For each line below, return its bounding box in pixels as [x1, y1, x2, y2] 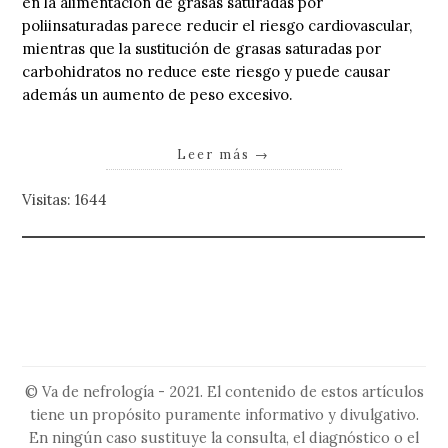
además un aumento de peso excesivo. [22, 85, 293, 105]
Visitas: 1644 [22, 189, 108, 209]
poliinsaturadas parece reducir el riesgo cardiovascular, [22, 16, 413, 36]
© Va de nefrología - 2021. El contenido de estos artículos [24, 383, 424, 402]
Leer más [177, 145, 256, 162]
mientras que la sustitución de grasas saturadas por [22, 39, 382, 59]
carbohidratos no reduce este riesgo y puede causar [22, 62, 391, 82]
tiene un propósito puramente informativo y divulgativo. [29, 406, 419, 425]
